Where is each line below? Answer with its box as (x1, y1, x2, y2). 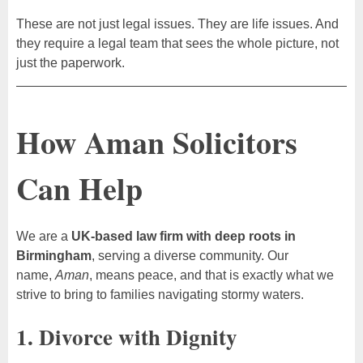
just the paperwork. (16, 56, 125, 70)
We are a (16, 229, 71, 244)
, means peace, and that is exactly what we (89, 268, 334, 283)
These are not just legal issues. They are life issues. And (16, 17, 339, 32)
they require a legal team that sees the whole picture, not (16, 36, 339, 51)
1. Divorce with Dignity (16, 321, 237, 353)
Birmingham (16, 249, 92, 263)
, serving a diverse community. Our (92, 249, 288, 263)
